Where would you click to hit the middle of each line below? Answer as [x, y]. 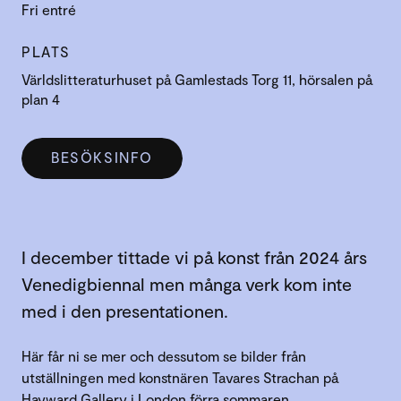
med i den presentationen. [125, 310]
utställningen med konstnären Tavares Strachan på [180, 377]
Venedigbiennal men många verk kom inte [187, 283]
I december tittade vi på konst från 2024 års [194, 256]
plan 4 [41, 98]
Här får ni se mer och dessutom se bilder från [164, 355]
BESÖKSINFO [102, 158]
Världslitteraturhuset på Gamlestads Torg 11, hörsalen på [197, 79]
